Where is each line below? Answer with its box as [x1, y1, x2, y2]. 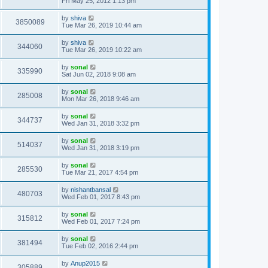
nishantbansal [71, 186, 111, 193]
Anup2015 [71, 260, 100, 267]
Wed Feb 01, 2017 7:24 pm [62, 218, 140, 225]
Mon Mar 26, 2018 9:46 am [62, 95, 139, 102]
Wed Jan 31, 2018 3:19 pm [62, 144, 139, 151]
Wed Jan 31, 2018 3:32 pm [62, 120, 139, 127]
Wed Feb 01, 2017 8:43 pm [62, 193, 140, 200]
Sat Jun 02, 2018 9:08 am [62, 71, 136, 78]
